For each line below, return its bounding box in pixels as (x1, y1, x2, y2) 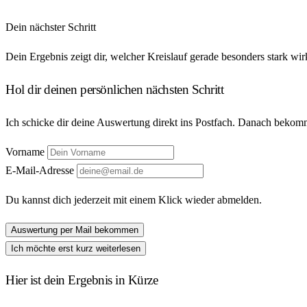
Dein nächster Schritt (5, 21, 96, 34)
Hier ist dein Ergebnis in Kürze (5, 273, 158, 288)
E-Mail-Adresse (5, 164, 74, 176)
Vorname (5, 145, 45, 158)
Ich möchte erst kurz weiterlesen (11, 243, 140, 254)
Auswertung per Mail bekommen (11, 224, 138, 235)
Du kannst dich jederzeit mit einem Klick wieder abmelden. (5, 193, 262, 206)
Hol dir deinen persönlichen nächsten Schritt (5, 82, 224, 97)
